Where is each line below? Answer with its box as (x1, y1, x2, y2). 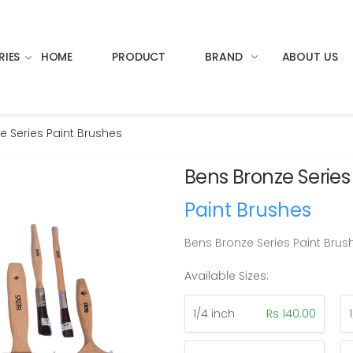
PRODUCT (112, 48, 166, 65)
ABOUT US (281, 48, 338, 65)
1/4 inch (193, 305, 235, 321)
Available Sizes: (184, 267, 269, 284)
